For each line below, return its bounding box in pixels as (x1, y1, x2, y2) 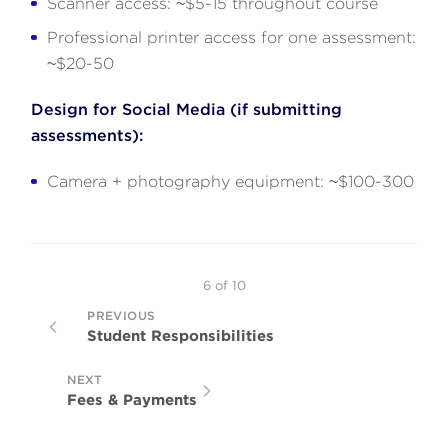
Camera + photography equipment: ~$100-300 (47, 171, 415, 191)
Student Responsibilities (87, 326, 275, 345)
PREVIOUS (87, 307, 156, 323)
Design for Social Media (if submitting (31, 99, 343, 119)
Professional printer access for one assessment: (47, 27, 417, 47)
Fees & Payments (67, 390, 198, 409)
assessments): (31, 125, 144, 145)
